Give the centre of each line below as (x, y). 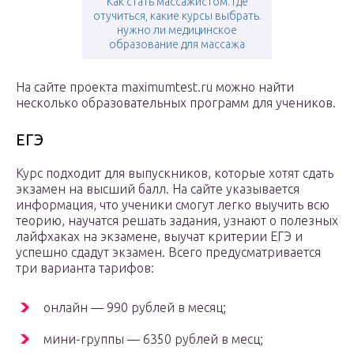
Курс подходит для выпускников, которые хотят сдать (175, 173)
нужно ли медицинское (177, 30)
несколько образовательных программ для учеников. (176, 103)
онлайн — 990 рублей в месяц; (135, 308)
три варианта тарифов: (85, 268)
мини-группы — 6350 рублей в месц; (153, 339)
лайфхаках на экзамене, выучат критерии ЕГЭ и (159, 237)
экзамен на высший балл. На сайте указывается (158, 189)
